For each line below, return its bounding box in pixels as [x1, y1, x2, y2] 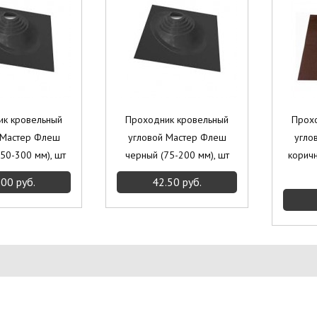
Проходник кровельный [125, 113, 229, 126]
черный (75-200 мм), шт [125, 149, 229, 161]
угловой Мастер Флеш [127, 131, 226, 144]
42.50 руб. [152, 175, 202, 189]
